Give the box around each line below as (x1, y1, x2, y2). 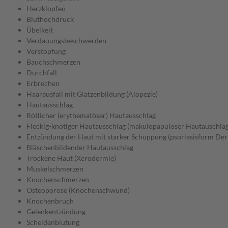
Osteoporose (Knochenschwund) (26, 186, 130, 195)
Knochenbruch (26, 196, 74, 206)
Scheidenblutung (26, 218, 79, 227)
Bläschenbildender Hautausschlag (26, 143, 133, 152)
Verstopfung (26, 47, 66, 56)
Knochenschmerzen (26, 175, 89, 184)
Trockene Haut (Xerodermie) (26, 154, 116, 163)
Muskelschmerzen (26, 164, 83, 174)
